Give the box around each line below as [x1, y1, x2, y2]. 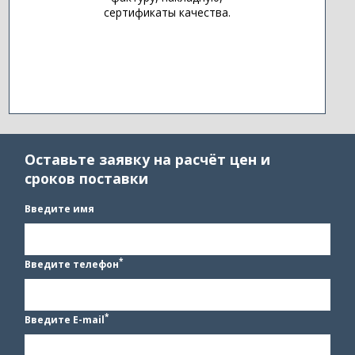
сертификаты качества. [103, 5, 231, 21]
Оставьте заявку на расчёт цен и [25, 150, 271, 170]
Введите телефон [25, 257, 120, 271]
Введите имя [25, 201, 95, 216]
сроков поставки [25, 169, 149, 189]
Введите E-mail [25, 312, 105, 326]
